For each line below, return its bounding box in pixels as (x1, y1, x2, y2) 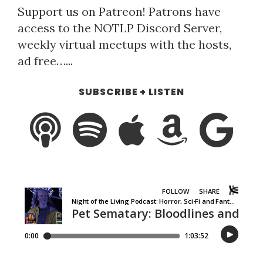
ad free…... (18, 53, 73, 69)
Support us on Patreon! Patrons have (18, 4, 221, 19)
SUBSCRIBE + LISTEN (78, 85, 185, 99)
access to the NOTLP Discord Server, (18, 21, 222, 36)
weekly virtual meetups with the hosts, (18, 37, 231, 52)
